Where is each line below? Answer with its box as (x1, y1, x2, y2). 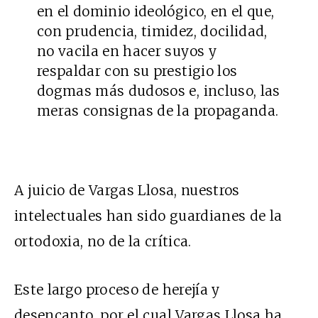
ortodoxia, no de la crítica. (14, 233, 192, 251)
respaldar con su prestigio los (37, 62, 238, 80)
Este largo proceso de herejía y (14, 281, 220, 299)
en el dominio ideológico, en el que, (37, 3, 275, 21)
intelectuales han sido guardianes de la (14, 207, 283, 225)
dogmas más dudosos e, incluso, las (37, 82, 280, 100)
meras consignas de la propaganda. (37, 102, 279, 120)
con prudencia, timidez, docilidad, (37, 23, 268, 40)
